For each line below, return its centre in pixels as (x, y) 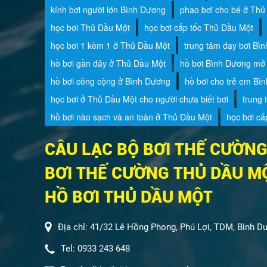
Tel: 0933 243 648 (95, 248)
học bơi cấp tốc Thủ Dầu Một (198, 27)
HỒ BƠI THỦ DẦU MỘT (128, 197)
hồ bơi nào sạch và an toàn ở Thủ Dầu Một (131, 117)
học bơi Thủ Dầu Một (90, 27)
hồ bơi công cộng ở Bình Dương (110, 81)
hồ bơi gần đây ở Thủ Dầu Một (108, 63)
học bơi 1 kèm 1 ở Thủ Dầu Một (110, 45)
